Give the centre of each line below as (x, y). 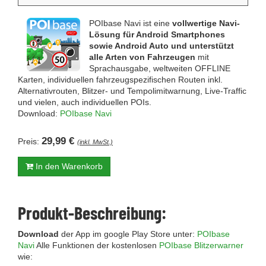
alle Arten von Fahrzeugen (142, 57)
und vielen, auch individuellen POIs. (85, 102)
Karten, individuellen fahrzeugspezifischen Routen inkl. (120, 80)
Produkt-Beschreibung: (92, 213)
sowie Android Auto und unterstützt (161, 46)
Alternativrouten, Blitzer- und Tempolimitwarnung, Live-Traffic (132, 91)
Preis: (30, 141)
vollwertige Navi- (206, 23)
